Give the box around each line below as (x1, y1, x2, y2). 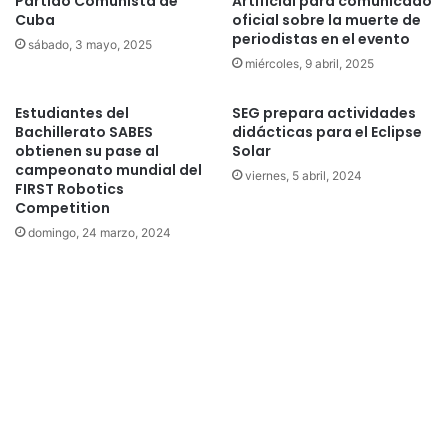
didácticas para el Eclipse (232, 122, 422, 143)
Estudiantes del (15, 103, 129, 124)
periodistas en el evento (232, 29, 410, 50)
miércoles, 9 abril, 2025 (245, 56, 374, 72)
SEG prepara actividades (232, 103, 416, 124)
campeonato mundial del (15, 160, 202, 181)
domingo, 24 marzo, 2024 (28, 225, 171, 241)
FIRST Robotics (15, 179, 124, 200)
